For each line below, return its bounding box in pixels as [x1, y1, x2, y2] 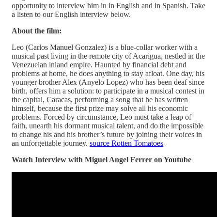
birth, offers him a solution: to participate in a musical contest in [12, 86, 204, 95]
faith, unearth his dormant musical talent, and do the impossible [12, 121, 203, 130]
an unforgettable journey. [12, 139, 90, 147]
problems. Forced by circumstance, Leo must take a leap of [12, 112, 191, 121]
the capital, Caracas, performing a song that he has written [12, 95, 188, 104]
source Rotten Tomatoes [90, 139, 163, 147]
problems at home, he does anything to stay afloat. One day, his [12, 69, 204, 77]
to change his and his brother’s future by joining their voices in [12, 130, 202, 139]
